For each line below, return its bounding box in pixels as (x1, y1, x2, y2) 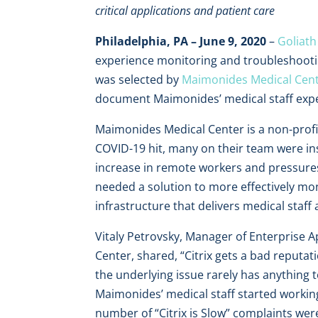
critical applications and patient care (95, 3, 275, 18)
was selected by (95, 72, 182, 87)
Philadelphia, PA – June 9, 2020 (95, 33, 267, 49)
